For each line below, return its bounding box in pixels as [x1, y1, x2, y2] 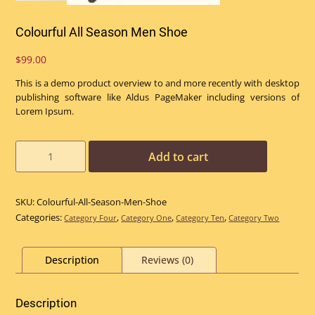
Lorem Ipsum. [15, 105, 75, 118]
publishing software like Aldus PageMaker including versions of [15, 91, 300, 104]
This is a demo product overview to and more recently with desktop [15, 77, 300, 90]
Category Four [64, 212, 117, 224]
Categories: [15, 211, 65, 224]
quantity [15, 218, 55, 232]
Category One [121, 212, 172, 224]
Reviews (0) [141, 253, 194, 267]
